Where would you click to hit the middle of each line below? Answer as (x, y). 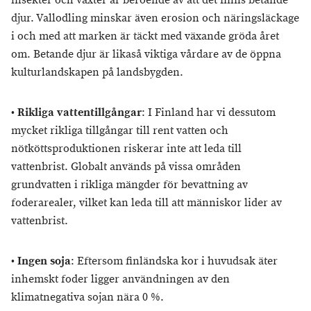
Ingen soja (44, 262)
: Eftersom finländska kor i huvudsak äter (174, 262)
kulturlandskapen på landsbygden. (97, 73)
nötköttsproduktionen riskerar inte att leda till (126, 149)
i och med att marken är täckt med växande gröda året (145, 37)
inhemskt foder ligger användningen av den (120, 280)
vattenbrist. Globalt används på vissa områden (126, 167)
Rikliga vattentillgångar (79, 113)
